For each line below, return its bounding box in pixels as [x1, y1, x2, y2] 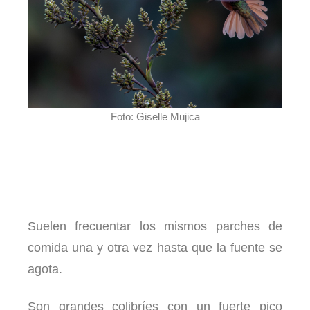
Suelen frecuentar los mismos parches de [28, 219, 282, 234]
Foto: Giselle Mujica [110, 110, 200, 122]
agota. [28, 262, 62, 277]
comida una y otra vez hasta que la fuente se [28, 241, 282, 255]
